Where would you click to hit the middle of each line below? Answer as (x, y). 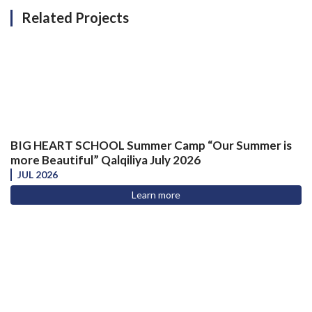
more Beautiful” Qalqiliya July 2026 (106, 159)
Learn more (156, 195)
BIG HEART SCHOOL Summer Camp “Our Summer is (151, 145)
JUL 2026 (38, 174)
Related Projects (75, 17)
